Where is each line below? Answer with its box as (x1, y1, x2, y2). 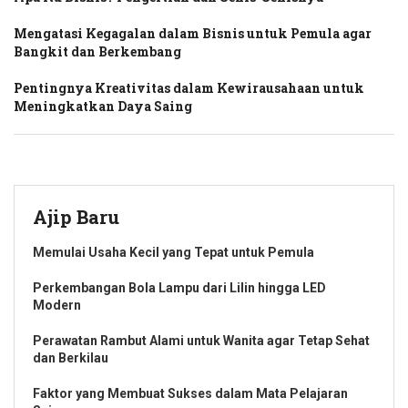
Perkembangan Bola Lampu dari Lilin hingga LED (33, 280, 326, 295)
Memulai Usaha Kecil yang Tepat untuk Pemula (33, 244, 314, 260)
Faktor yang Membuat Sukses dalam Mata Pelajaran (33, 385, 348, 401)
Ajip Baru (33, 204, 119, 229)
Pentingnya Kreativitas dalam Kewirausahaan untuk (14, 78, 364, 97)
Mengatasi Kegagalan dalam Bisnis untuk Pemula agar (14, 24, 372, 42)
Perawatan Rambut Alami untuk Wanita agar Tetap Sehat (33, 332, 370, 348)
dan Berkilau (33, 350, 108, 365)
